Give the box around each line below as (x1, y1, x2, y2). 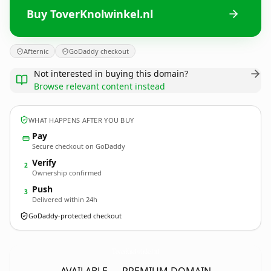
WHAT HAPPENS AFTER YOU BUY (28, 115, 134, 125)
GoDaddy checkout (69, 47, 129, 56)
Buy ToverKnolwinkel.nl (27, 6, 153, 21)
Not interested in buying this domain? (34, 68, 188, 79)
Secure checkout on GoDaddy (32, 142, 125, 151)
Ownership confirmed (32, 168, 102, 177)
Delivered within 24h (32, 195, 97, 204)
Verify (32, 157, 56, 168)
